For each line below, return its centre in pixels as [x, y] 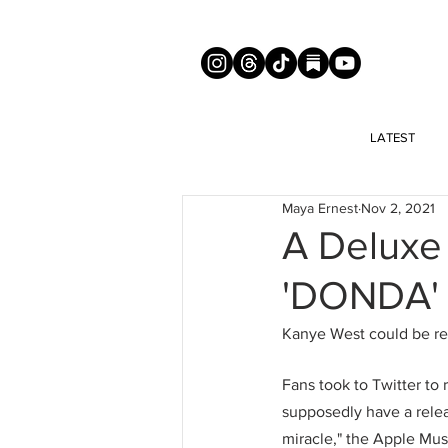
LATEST [392, 137]
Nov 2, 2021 [398, 207]
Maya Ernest [320, 207]
